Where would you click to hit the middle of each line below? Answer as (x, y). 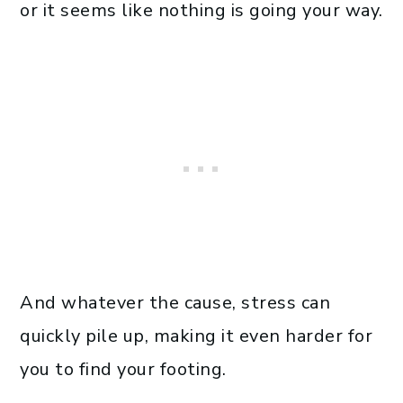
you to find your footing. (123, 369)
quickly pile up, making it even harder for (196, 336)
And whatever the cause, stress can (175, 302)
